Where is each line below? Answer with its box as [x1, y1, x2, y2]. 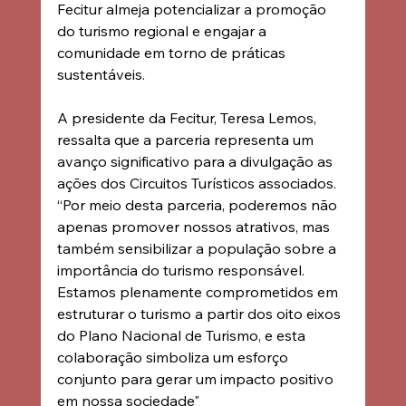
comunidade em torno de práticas [56, 43, 289, 62]
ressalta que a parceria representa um [56, 130, 317, 149]
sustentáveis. [56, 64, 145, 83]
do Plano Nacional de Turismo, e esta [56, 325, 309, 344]
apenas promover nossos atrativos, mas [56, 217, 333, 236]
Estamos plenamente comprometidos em [56, 282, 342, 301]
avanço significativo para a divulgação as [56, 151, 336, 170]
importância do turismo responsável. [56, 260, 308, 279]
